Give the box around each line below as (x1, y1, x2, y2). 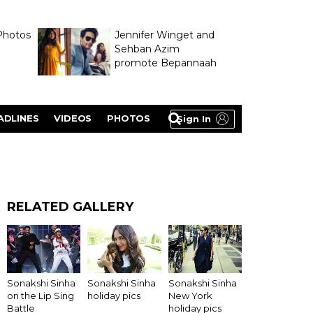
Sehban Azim (114, 43, 180, 55)
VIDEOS (54, 112, 92, 124)
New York (168, 290, 212, 302)
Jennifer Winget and (114, 29, 214, 41)
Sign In (177, 113, 211, 124)
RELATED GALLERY (7, 199, 133, 214)
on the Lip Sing (7, 290, 74, 302)
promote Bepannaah (114, 57, 217, 69)
